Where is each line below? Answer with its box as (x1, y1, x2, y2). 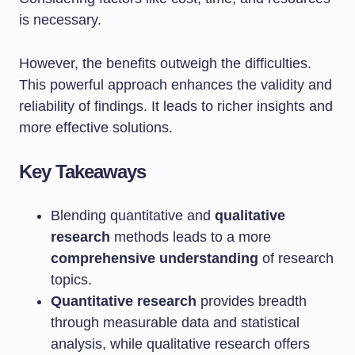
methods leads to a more (110, 229, 271, 245)
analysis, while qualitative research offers (51, 336, 310, 352)
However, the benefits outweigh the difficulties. (19, 55, 311, 71)
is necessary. (19, 12, 101, 28)
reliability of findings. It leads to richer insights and (19, 98, 333, 114)
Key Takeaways (19, 161, 147, 182)
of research (258, 250, 334, 266)
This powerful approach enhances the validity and (19, 77, 332, 93)
